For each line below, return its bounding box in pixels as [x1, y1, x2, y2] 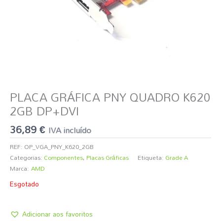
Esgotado [10, 177, 39, 190]
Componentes [44, 151, 83, 164]
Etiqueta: [138, 151, 165, 164]
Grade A [165, 151, 188, 164]
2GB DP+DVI [10, 99, 79, 123]
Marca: [10, 162, 29, 175]
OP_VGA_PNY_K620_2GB [24, 141, 94, 153]
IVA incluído [48, 121, 91, 138]
